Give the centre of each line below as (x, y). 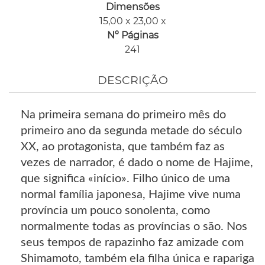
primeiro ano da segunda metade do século (131, 131)
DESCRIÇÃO (132, 80)
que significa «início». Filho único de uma (125, 179)
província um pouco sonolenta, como (115, 211)
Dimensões (132, 7)
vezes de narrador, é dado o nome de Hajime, (137, 163)
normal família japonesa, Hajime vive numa (131, 195)
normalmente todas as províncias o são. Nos (134, 227)
